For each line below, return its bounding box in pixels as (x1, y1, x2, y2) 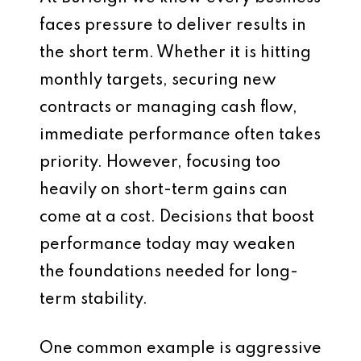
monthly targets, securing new (39, 72, 276, 89)
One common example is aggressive (39, 340, 322, 357)
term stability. (39, 291, 147, 308)
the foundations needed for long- (39, 263, 298, 280)
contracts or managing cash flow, (39, 99, 297, 116)
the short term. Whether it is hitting (39, 44, 311, 61)
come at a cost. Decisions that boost (39, 209, 314, 226)
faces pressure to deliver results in (39, 17, 306, 34)
